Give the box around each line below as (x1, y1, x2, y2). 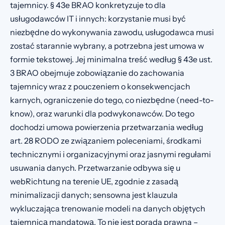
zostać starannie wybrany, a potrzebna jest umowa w (10, 40, 204, 51)
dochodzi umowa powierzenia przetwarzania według (10, 122, 203, 132)
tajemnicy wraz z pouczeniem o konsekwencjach (10, 81, 190, 91)
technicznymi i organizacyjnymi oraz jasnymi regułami (10, 149, 211, 159)
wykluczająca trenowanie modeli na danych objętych (10, 203, 205, 213)
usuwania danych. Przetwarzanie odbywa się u (10, 162, 180, 173)
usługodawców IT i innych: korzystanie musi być (10, 13, 186, 24)
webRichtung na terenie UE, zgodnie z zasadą (10, 176, 178, 186)
